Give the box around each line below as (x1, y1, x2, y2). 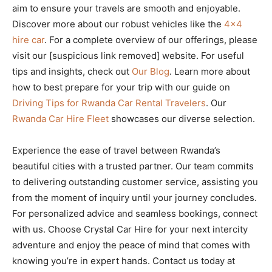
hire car (12, 34, 44, 46)
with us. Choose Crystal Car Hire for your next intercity (12, 223, 248, 236)
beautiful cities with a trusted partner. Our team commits (12, 160, 254, 172)
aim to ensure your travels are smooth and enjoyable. (12, 2, 240, 15)
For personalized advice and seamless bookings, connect (12, 208, 257, 220)
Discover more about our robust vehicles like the (12, 18, 224, 30)
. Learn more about (169, 66, 250, 78)
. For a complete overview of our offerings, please (44, 34, 257, 46)
